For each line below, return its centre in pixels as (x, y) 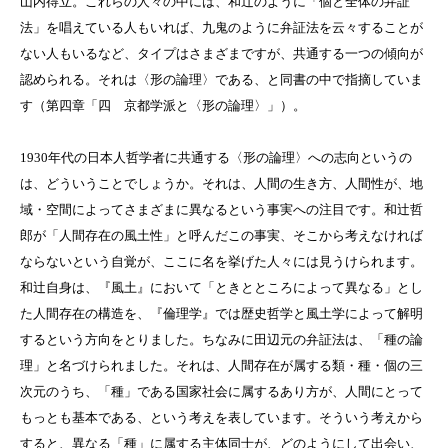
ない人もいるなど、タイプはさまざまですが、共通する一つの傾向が (221, 54)
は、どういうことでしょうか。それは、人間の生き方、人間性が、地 (221, 184)
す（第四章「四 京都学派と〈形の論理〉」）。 (163, 106)
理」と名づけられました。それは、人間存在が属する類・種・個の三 (221, 366)
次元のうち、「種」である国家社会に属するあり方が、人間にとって (221, 392)
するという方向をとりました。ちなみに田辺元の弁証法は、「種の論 (221, 340)
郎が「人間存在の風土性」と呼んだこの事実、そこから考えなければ (221, 236)
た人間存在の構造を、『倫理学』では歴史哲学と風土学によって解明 (221, 314)
